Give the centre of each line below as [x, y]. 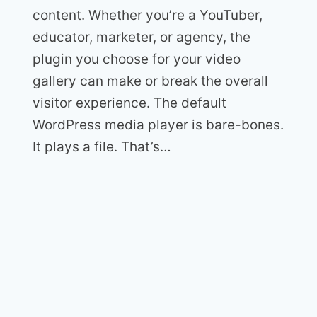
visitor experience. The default [129, 103]
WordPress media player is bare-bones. [158, 125]
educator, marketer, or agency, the [142, 37]
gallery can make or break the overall [150, 81]
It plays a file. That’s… [102, 146]
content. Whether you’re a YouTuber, [148, 15]
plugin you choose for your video [137, 59]
